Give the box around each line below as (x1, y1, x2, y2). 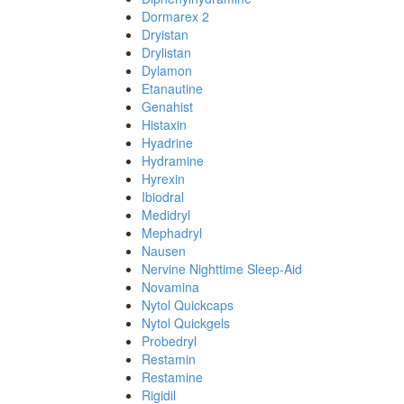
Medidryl (142, 206, 190, 224)
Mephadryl (142, 224, 202, 242)
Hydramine (142, 151, 204, 170)
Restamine (142, 368, 203, 386)
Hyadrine (142, 133, 193, 151)
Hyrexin (142, 170, 185, 188)
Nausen (142, 242, 186, 260)
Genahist (142, 97, 193, 115)
